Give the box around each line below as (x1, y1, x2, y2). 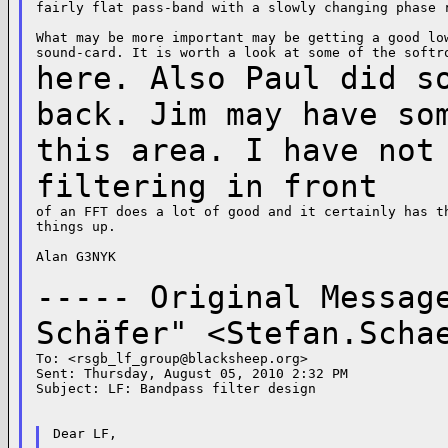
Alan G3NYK (35, 249, 116, 264)
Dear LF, (52, 426, 117, 441)
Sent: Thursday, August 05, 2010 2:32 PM (35, 366, 348, 381)
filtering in (35, 168, 283, 204)
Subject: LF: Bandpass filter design (35, 381, 316, 396)
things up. (35, 219, 116, 234)
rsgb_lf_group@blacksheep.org (75, 351, 300, 366)
